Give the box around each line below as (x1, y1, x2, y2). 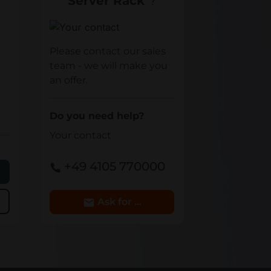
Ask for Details (97, 196, 169, 208)
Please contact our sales (50, 45, 166, 57)
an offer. (50, 74, 88, 87)
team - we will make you (50, 60, 168, 72)
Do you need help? (50, 110, 145, 122)
